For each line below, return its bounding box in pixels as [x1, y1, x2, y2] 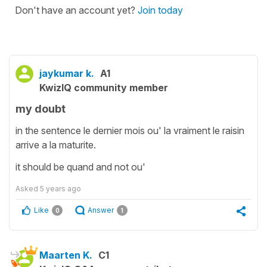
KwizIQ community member [39, 81, 168, 94]
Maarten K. [39, 249, 92, 262]
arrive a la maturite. [15, 139, 96, 151]
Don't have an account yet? [15, 4, 138, 16]
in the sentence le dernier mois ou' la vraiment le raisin [15, 125, 244, 137]
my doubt [15, 102, 66, 115]
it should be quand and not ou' [15, 161, 145, 173]
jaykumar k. [39, 67, 94, 79]
